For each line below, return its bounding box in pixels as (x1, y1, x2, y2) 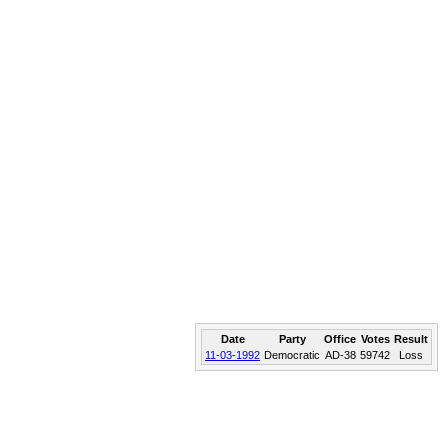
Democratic (264, 349, 320, 361)
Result (394, 333, 428, 345)
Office (324, 333, 356, 345)
